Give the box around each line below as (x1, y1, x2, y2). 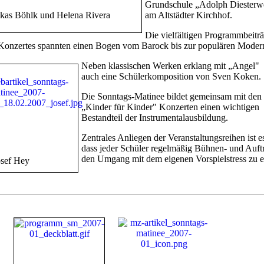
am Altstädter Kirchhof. (145, 9, 232, 20)
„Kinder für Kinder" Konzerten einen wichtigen (81, 101, 259, 112)
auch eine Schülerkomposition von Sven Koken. (81, 71, 261, 81)
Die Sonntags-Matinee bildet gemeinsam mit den (81, 91, 262, 101)
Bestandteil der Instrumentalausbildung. (81, 112, 228, 123)
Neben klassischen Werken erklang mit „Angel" (81, 60, 259, 71)
